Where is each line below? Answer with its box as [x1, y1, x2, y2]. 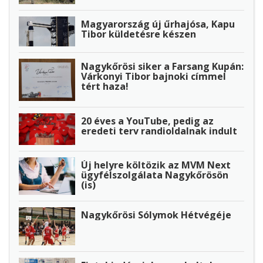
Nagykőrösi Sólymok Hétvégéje [81, 208, 231, 221]
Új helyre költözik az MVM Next [81, 158, 231, 171]
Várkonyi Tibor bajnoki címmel [81, 69, 226, 83]
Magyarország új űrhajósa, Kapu [81, 18, 235, 31]
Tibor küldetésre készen [81, 28, 196, 41]
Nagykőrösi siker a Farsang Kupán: [81, 59, 244, 73]
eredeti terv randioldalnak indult [81, 124, 237, 137]
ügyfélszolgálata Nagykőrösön [81, 168, 228, 181]
